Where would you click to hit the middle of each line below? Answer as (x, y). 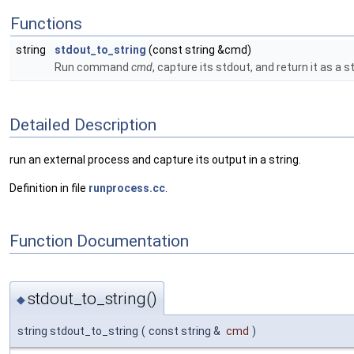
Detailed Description (83, 124)
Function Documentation (99, 241)
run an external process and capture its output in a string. (155, 160)
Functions (46, 24)
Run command (93, 67)
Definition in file (49, 188)
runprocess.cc (127, 188)
